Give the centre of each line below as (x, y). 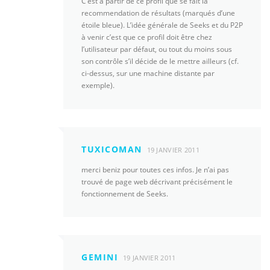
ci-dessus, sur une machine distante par (148, 74)
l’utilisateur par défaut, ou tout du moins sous (157, 49)
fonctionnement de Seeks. (125, 193)
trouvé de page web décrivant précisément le (157, 181)
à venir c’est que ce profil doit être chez (147, 37)
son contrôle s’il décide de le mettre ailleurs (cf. (160, 61)
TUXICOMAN (112, 149)
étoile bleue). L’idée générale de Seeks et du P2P (162, 25)
